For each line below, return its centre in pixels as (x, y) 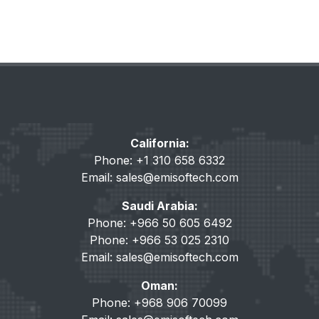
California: (159, 143)
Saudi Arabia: (159, 206)
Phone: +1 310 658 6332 (159, 160)
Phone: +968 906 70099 (159, 303)
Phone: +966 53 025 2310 (159, 240)
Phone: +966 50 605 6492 (159, 223)
